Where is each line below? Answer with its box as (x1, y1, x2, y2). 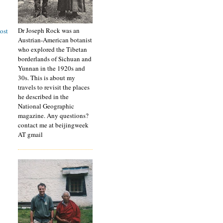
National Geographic (18, 102, 74, 111)
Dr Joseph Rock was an (18, 26, 80, 35)
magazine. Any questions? (18, 111, 89, 120)
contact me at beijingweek (18, 120, 89, 130)
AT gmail (18, 130, 43, 139)
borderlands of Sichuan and (18, 54, 92, 64)
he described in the (18, 92, 69, 102)
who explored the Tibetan (18, 45, 87, 54)
